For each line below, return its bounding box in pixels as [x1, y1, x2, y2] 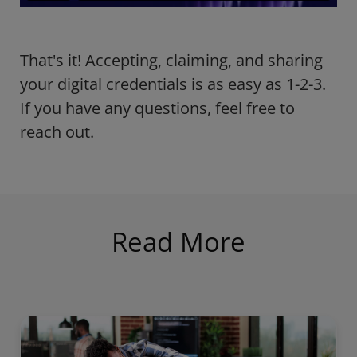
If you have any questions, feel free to [20, 97, 295, 120]
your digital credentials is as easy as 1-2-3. [20, 73, 326, 96]
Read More [112, 223, 245, 260]
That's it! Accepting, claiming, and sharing [20, 49, 323, 72]
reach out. [20, 121, 98, 143]
